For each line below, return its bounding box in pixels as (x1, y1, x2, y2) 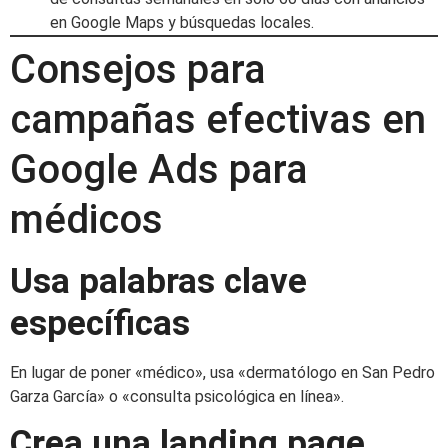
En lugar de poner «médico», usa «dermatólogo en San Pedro (10, 362, 435, 382)
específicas (10, 302, 190, 344)
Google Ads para (10, 145, 308, 193)
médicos (10, 195, 163, 243)
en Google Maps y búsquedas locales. (50, 12, 314, 32)
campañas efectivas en (10, 95, 426, 143)
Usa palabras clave (10, 260, 307, 302)
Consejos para (10, 45, 266, 93)
